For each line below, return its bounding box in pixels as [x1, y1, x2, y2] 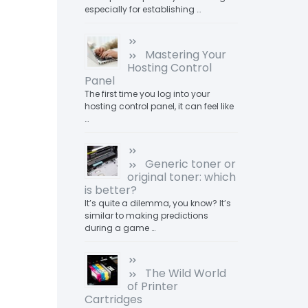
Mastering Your [144, 47, 226, 63]
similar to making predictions [84, 210, 208, 221]
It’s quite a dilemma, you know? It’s [84, 197, 231, 209]
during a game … [84, 222, 155, 234]
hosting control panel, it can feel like [84, 100, 234, 112]
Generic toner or [144, 156, 236, 172]
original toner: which [126, 169, 236, 185]
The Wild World [144, 265, 226, 281]
